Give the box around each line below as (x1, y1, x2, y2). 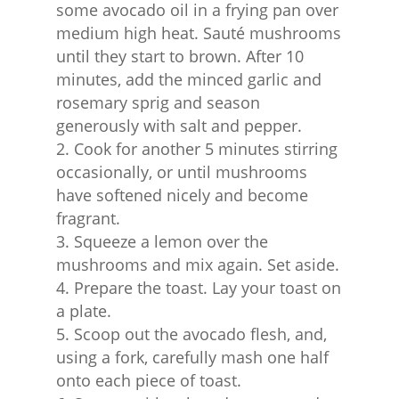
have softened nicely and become (55, 183, 308, 206)
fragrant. (55, 207, 120, 229)
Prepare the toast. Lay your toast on (73, 276, 341, 298)
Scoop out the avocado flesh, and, (73, 322, 327, 345)
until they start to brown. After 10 (55, 45, 304, 67)
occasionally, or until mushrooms (55, 160, 307, 183)
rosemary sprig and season (55, 91, 260, 113)
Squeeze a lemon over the (73, 230, 268, 252)
